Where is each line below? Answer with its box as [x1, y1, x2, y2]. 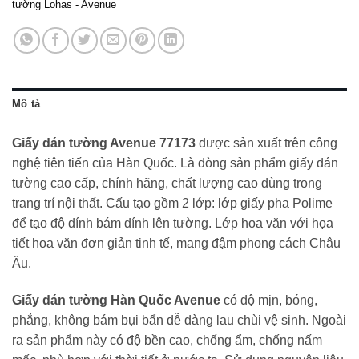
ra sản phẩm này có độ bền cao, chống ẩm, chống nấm [12, 333, 322, 348]
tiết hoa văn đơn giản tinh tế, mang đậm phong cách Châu [12, 236, 341, 251]
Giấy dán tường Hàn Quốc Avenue [12, 293, 220, 308]
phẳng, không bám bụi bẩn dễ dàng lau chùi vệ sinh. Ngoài [12, 313, 346, 328]
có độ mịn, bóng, [220, 293, 317, 308]
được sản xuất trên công [196, 136, 337, 151]
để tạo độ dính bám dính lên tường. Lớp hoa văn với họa [12, 216, 333, 231]
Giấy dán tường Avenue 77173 [12, 136, 196, 151]
